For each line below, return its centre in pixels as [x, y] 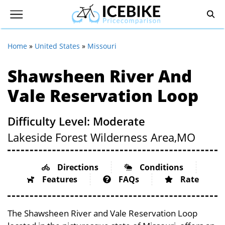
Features [60, 179]
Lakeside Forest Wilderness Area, [92, 137]
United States [57, 46]
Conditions [161, 167]
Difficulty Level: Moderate [76, 121]
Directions [78, 167]
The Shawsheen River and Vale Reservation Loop [102, 213]
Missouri [102, 46]
